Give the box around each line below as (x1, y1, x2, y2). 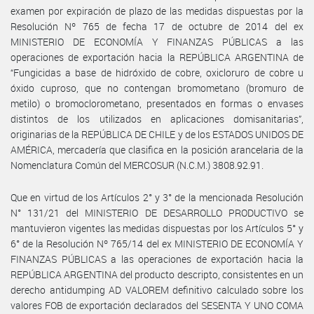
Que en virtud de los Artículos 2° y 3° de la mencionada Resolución (11, 190, 303, 204)
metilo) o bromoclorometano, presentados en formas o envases (11, 96, 303, 110)
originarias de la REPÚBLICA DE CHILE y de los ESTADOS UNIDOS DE (11, 127, 303, 141)
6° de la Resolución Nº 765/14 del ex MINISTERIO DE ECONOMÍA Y (11, 236, 303, 250)
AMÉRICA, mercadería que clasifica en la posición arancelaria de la (11, 142, 303, 156)
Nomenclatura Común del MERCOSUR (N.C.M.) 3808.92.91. (11, 158, 264, 172)
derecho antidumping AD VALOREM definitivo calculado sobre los (11, 282, 303, 296)
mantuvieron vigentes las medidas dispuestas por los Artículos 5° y (11, 221, 303, 235)
